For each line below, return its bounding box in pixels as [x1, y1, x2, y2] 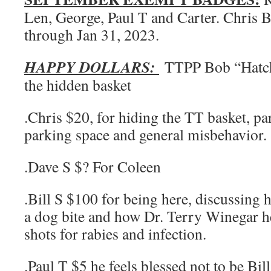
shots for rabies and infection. [24, 223, 206, 244]
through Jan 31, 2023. [24, 24, 159, 45]
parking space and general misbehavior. [24, 124, 267, 145]
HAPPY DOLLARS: [24, 56, 159, 77]
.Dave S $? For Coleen [24, 156, 161, 177]
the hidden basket [24, 74, 131, 95]
